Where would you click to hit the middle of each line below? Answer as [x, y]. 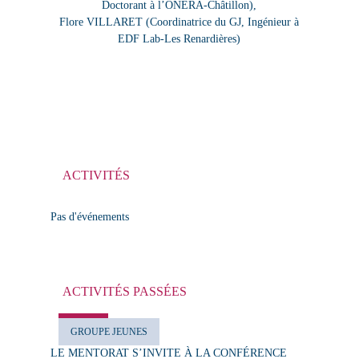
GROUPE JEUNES [109, 332]
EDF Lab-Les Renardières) [179, 38]
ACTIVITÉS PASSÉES [124, 292]
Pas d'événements [89, 217]
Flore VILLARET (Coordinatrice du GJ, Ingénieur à [179, 22]
